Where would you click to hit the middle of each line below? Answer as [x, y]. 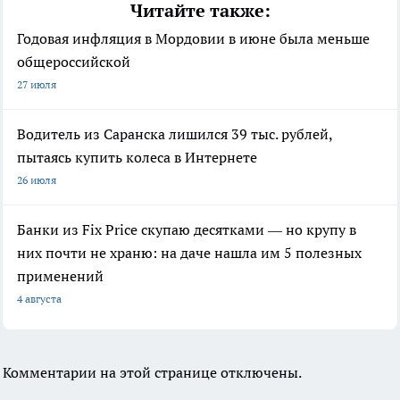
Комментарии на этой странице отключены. [152, 372]
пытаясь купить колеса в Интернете [137, 157]
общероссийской [74, 61]
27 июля [37, 84]
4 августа [39, 298]
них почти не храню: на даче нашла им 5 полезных [189, 252]
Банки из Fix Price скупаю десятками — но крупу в [187, 229]
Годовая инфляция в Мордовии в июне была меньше [193, 38]
